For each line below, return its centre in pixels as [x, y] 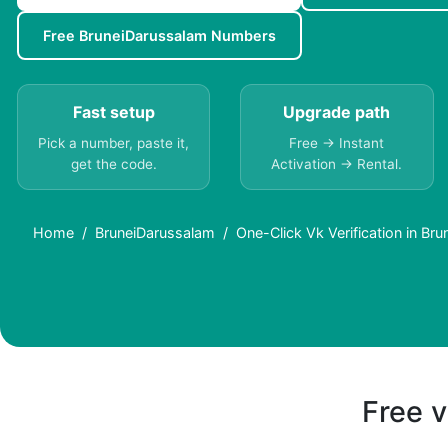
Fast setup [113, 112]
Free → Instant [337, 143]
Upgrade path [337, 112]
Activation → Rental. [337, 164]
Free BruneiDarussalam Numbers [159, 36]
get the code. [113, 164]
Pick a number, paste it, [114, 143]
